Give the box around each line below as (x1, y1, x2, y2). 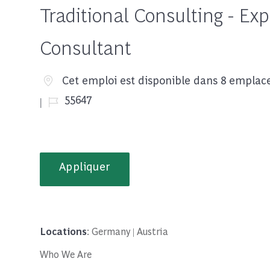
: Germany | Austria (87, 225, 168, 237)
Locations (40, 225, 87, 237)
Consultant (40, 34, 131, 60)
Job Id (48, 87, 77, 101)
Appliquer (59, 159, 110, 173)
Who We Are (40, 248, 92, 260)
